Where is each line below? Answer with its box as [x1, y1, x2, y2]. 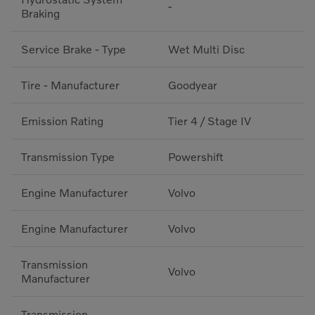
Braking [21, 6, 60, 21]
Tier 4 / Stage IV [168, 114, 251, 129]
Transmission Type [21, 150, 115, 165]
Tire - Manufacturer [21, 78, 120, 93]
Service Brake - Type [21, 42, 126, 57]
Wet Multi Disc [168, 42, 245, 57]
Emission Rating [21, 114, 103, 129]
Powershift [168, 150, 224, 165]
